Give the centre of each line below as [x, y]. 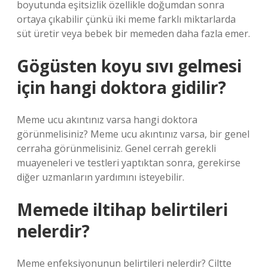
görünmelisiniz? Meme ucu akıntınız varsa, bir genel [133, 134]
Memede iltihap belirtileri [122, 209]
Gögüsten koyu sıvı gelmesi [129, 66]
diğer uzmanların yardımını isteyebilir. [100, 177]
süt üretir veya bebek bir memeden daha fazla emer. [133, 33]
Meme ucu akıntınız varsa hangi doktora [107, 120]
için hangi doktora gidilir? [121, 87]
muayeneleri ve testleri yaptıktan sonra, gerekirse [129, 163]
